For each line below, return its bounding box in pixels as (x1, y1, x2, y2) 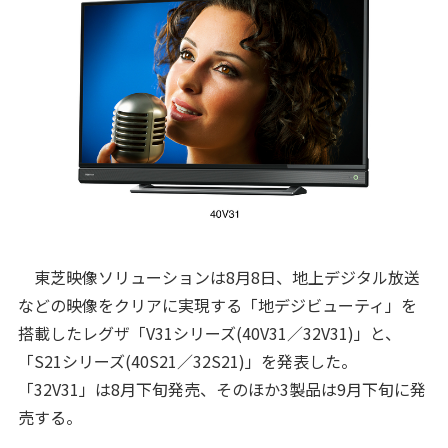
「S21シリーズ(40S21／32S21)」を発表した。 (17, 349, 357, 374)
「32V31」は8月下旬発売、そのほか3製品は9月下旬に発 (17, 377, 426, 402)
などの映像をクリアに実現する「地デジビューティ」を (17, 293, 417, 318)
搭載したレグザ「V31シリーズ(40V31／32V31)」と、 (17, 321, 401, 346)
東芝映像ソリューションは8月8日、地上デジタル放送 (17, 265, 420, 290)
